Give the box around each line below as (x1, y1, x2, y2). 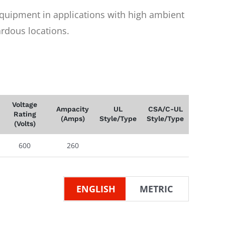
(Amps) (60, 114, 85, 123)
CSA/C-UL (148, 104, 183, 113)
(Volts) (14, 119, 36, 128)
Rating (13, 109, 36, 118)
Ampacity (56, 104, 89, 113)
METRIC (140, 182, 173, 195)
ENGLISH (76, 182, 116, 195)
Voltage (12, 100, 37, 108)
